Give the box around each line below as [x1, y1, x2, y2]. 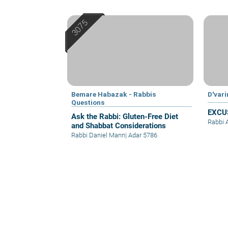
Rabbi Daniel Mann [71, 131, 125, 139]
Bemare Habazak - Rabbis [71, 90, 156, 99]
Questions [71, 98, 104, 107]
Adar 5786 [127, 131, 157, 139]
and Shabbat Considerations [71, 121, 166, 131]
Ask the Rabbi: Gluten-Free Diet [71, 112, 178, 122]
